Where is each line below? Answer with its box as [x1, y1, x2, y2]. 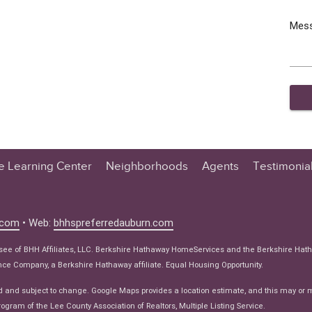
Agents [202, 159, 239, 173]
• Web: [19, 215, 54, 229]
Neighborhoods [106, 159, 188, 173]
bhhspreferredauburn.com [54, 215, 174, 229]
